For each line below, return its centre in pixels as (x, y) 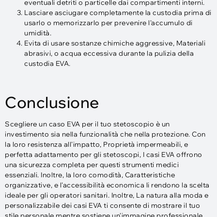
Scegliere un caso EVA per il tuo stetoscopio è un (87, 124)
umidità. (38, 33)
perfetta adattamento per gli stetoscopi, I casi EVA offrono (104, 155)
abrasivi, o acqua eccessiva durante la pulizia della (109, 54)
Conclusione (52, 102)
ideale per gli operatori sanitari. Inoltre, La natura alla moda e (107, 195)
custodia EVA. (47, 64)
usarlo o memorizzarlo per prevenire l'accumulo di (108, 23)
